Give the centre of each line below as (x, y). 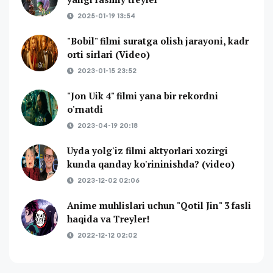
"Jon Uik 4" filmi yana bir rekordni (143, 96)
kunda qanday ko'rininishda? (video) (151, 164)
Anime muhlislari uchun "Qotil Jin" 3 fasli (159, 205)
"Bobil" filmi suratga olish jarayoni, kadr (158, 41)
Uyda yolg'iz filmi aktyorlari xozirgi (147, 151)
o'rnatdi (85, 109)
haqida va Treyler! (108, 219)
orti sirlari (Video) (108, 54)
